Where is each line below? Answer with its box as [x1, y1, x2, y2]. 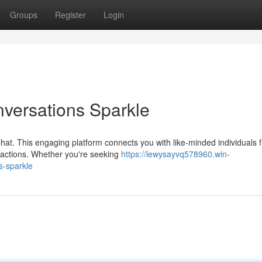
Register [55, 9, 86, 20]
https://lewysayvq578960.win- [121, 148, 230, 160]
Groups [10, 9, 37, 20]
